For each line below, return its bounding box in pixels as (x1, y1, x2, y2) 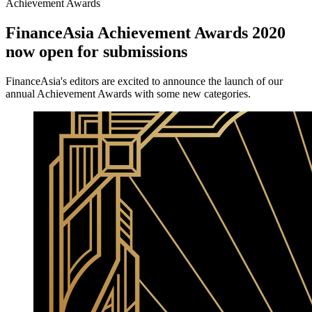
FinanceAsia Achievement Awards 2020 (6, 24, 286, 42)
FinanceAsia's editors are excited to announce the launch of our (6, 75, 283, 87)
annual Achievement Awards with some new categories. (6, 88, 251, 100)
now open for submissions (6, 42, 187, 61)
